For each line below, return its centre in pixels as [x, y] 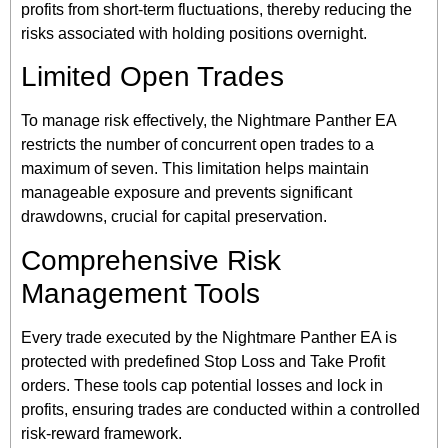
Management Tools [140, 293]
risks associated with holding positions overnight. [194, 33]
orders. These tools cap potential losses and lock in [202, 385]
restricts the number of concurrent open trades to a [197, 145]
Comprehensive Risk [151, 260]
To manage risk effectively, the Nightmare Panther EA [208, 121]
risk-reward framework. [101, 433]
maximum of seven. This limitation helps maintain [195, 169]
